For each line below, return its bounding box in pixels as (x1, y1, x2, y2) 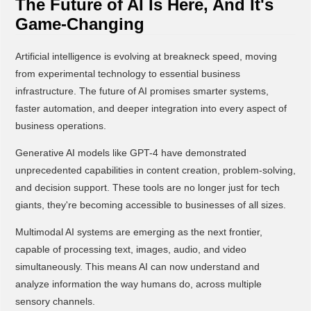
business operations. (15, 119, 106, 131)
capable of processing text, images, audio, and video (15, 244, 246, 255)
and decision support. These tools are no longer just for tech (15, 182, 280, 194)
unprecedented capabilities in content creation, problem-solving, (15, 165, 296, 176)
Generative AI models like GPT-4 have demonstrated (15, 147, 246, 159)
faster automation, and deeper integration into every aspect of (15, 102, 287, 114)
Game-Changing (15, 14, 144, 33)
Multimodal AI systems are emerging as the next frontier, (15, 226, 262, 238)
